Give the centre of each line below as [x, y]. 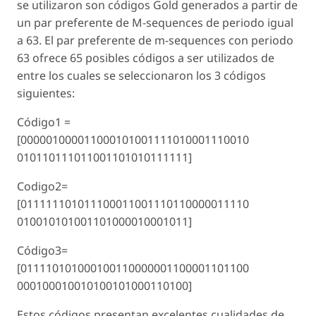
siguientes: [46, 93]
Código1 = [44, 122]
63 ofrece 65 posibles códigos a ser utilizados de [146, 58]
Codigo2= [42, 187]
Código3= [42, 251]
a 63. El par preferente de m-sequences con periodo [155, 41]
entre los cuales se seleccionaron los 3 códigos [141, 76]
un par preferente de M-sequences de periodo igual [155, 23]
